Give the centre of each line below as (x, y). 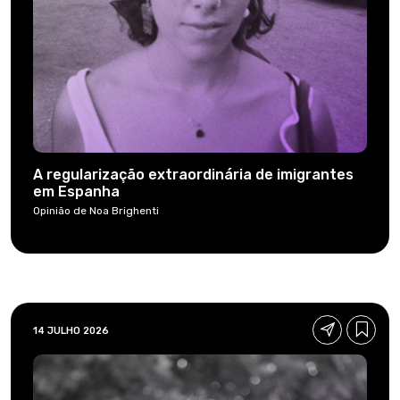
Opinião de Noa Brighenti (96, 210)
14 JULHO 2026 (71, 330)
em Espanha (76, 191)
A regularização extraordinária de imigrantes (193, 174)
